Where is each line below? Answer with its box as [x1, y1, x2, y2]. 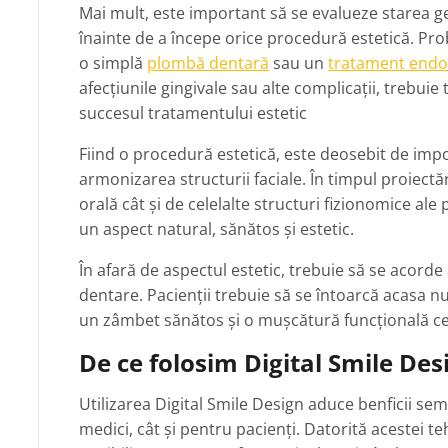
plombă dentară [147, 52, 270, 75]
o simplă [79, 52, 148, 75]
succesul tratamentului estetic [79, 102, 308, 125]
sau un [269, 52, 329, 75]
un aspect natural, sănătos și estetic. [79, 218, 355, 241]
